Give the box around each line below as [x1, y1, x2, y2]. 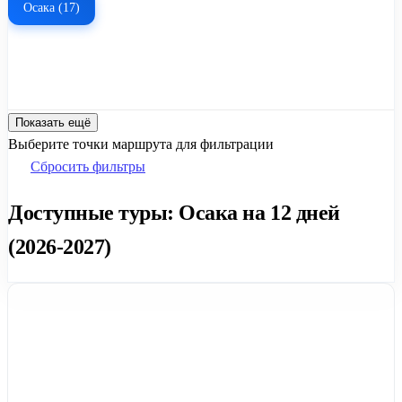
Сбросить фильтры [31, 158, 145, 174]
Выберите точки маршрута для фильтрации [8, 135, 274, 152]
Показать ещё [15, 115, 91, 129]
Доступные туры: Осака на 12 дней [8, 200, 340, 224]
